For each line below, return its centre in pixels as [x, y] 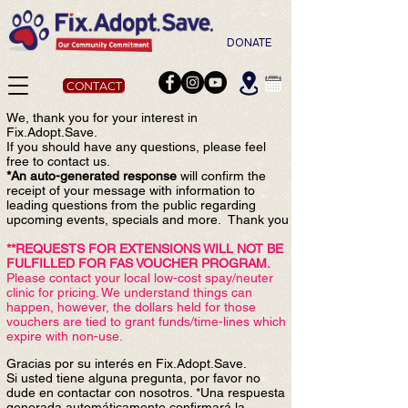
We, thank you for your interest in [102, 117]
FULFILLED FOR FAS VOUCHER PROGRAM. [138, 263]
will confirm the [221, 176]
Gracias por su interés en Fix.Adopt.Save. [127, 363]
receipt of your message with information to [131, 190]
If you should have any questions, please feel [136, 147]
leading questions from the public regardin [127, 205]
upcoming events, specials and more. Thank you [148, 219]
